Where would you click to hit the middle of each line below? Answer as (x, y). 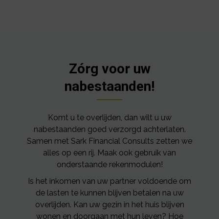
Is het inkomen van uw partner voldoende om (109, 181)
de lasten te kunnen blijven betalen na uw (109, 193)
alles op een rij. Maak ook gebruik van (109, 153)
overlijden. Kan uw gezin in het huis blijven (109, 205)
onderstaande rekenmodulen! (109, 164)
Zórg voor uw (109, 69)
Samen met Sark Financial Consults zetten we (109, 141)
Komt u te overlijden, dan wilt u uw (109, 118)
